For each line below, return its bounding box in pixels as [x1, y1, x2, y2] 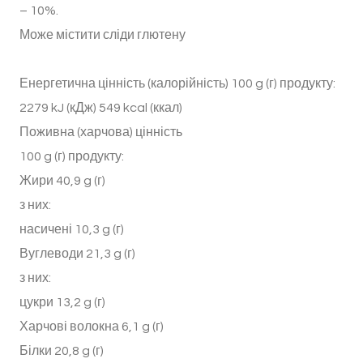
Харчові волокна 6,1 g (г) [19, 320, 164, 334]
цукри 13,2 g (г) [19, 296, 105, 310]
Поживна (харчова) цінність [19, 126, 182, 139]
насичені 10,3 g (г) [19, 223, 124, 237]
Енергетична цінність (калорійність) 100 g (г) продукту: [19, 77, 335, 91]
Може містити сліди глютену [19, 28, 186, 42]
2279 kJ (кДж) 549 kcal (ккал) [19, 101, 182, 115]
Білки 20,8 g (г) [19, 344, 104, 358]
